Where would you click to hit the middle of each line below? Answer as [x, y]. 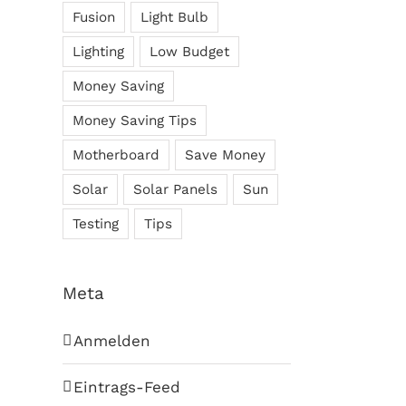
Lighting [98, 51]
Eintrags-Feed [126, 387]
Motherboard [116, 155]
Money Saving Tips [134, 120]
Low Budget [189, 51]
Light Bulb [174, 17]
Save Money [225, 155]
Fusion [93, 17]
